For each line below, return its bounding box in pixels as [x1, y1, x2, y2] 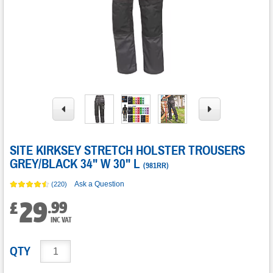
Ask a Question [74, 179, 124, 188]
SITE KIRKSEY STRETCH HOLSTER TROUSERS [10, 143, 245, 159]
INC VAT [51, 215, 72, 225]
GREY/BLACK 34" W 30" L [10, 156, 140, 172]
